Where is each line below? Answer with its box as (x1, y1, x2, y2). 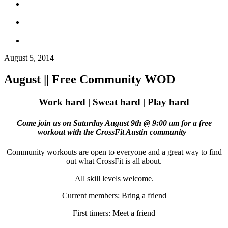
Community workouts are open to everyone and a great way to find (6, 148, 222, 157)
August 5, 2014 (4, 53, 54, 62)
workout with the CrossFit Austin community (38, 128, 186, 137)
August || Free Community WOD (4, 72, 175, 86)
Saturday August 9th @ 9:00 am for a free (73, 119, 212, 128)
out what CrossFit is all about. (66, 157, 162, 166)
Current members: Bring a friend (62, 191, 166, 201)
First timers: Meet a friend (73, 209, 155, 218)
